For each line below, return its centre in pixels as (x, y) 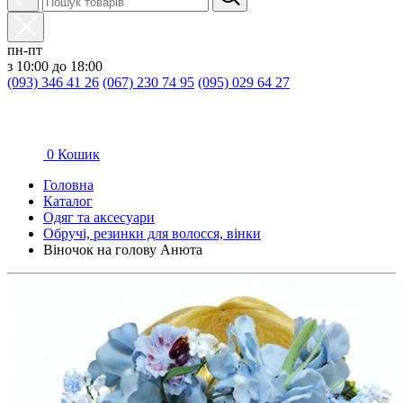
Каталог (68, 201)
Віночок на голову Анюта (123, 250)
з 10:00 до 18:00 (55, 66)
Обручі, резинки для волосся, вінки (152, 233)
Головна (68, 185)
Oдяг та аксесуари (99, 217)
